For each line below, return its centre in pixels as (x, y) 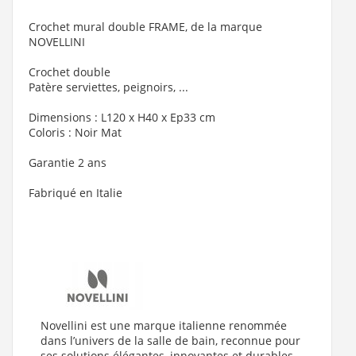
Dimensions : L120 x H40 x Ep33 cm (122, 118)
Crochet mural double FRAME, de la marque (145, 27)
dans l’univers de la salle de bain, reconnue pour (170, 341)
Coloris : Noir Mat (75, 133)
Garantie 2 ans (68, 163)
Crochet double (70, 72)
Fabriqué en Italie (75, 193)
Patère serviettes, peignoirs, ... (108, 87)
